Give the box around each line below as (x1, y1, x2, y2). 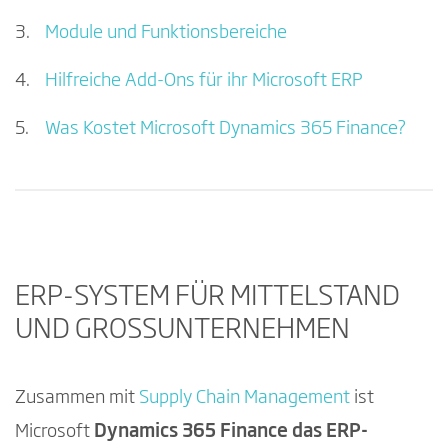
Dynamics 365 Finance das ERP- (94, 423, 368, 442)
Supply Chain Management (139, 389, 350, 408)
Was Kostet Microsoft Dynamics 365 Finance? (45, 119, 406, 138)
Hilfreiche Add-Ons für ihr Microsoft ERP (45, 72, 363, 91)
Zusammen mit (15, 389, 139, 408)
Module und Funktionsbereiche (45, 24, 287, 43)
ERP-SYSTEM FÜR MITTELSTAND (15, 284, 400, 312)
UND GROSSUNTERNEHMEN (15, 317, 350, 345)
